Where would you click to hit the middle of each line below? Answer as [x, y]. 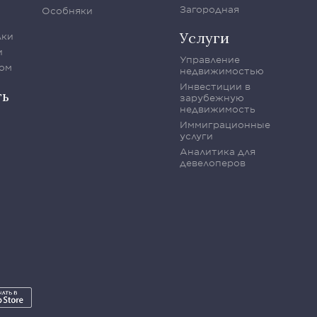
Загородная [209, 9]
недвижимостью [222, 71]
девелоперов [213, 163]
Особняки [67, 11]
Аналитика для [218, 151]
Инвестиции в [215, 86]
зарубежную [212, 98]
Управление [210, 59]
